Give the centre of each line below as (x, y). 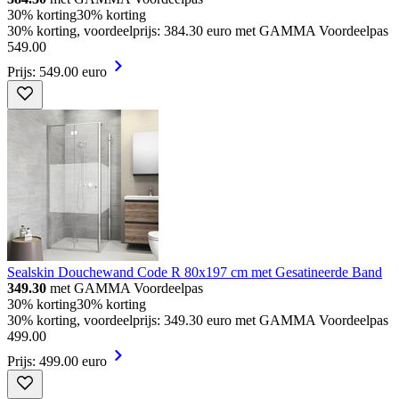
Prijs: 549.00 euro (57, 72)
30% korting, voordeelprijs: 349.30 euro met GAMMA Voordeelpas (198, 321)
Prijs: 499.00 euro (57, 362)
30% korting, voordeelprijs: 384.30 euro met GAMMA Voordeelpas (198, 31)
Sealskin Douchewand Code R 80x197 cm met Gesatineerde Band (195, 273)
